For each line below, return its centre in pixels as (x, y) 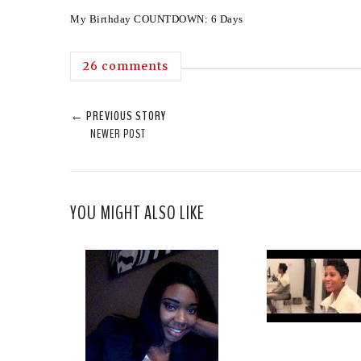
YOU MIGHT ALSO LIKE (137, 212)
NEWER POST (118, 133)
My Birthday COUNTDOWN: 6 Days (157, 19)
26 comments (126, 66)
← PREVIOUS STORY (118, 116)
